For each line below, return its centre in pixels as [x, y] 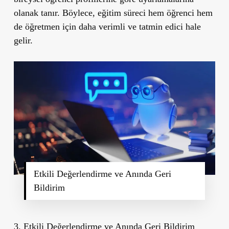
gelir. [23, 40]
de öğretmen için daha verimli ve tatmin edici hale [107, 26]
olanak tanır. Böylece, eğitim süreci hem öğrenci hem [113, 13]
